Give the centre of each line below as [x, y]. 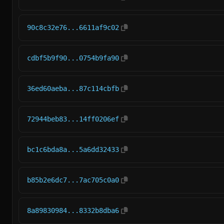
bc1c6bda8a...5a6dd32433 [73, 149]
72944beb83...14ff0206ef [73, 119]
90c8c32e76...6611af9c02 [73, 27]
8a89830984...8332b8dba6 [73, 210]
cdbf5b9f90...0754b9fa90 [73, 58]
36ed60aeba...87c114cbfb [73, 88]
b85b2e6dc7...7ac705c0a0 [73, 180]
